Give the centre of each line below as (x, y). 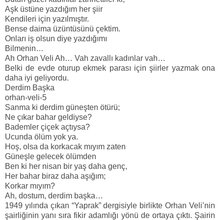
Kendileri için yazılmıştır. (47, 19)
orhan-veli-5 (26, 98)
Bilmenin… (24, 49)
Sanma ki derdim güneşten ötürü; (62, 108)
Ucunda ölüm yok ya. (41, 137)
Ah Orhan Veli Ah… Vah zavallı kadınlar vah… (85, 58)
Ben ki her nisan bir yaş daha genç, (66, 166)
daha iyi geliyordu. (37, 78)
